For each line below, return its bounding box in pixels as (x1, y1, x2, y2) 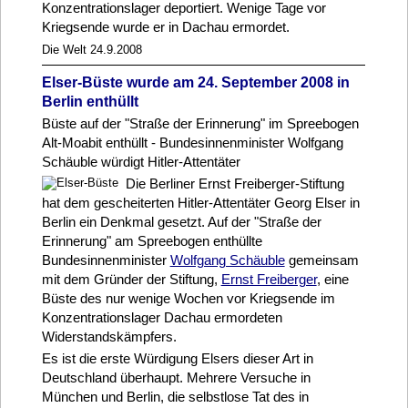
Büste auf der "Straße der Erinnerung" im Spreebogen (41, 115, 359, 131)
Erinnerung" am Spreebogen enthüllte (41, 232, 262, 249)
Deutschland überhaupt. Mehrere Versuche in (41, 369, 311, 385)
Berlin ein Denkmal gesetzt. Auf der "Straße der (41, 213, 321, 229)
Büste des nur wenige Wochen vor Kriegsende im (41, 290, 335, 306)
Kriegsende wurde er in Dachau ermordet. (41, 18, 290, 35)
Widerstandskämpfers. (41, 328, 177, 344)
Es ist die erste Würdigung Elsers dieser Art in (41, 350, 313, 366)
